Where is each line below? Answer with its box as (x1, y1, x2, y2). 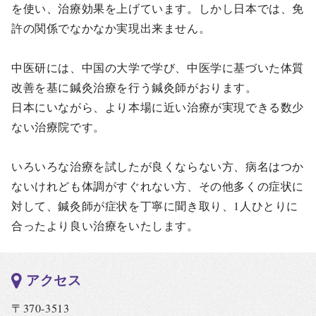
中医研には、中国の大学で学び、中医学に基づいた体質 (11, 60, 305, 75)
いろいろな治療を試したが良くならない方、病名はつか (11, 159, 304, 174)
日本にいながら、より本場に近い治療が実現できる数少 (11, 99, 305, 115)
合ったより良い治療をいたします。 (11, 218, 199, 233)
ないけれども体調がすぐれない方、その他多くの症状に (11, 178, 305, 194)
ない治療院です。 (11, 119, 105, 135)
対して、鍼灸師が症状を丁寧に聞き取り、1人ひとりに (11, 198, 299, 214)
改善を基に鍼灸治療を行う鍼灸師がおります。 (11, 80, 257, 95)
